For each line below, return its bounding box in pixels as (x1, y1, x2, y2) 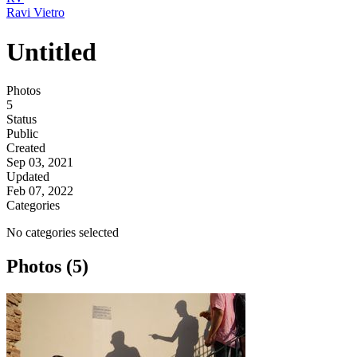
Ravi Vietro (6, 6, 65, 20)
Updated (6, 170, 49, 184)
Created (6, 141, 45, 155)
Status (6, 112, 37, 127)
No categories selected (6, 226, 119, 240)
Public (6, 127, 38, 141)
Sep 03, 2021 (6, 155, 73, 170)
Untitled (6, 37, 96, 66)
